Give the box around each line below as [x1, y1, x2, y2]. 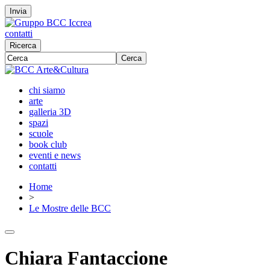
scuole [29, 128, 53, 139]
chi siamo [29, 85, 65, 95]
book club [29, 139, 67, 149]
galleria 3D [29, 107, 71, 117]
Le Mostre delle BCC [29, 203, 111, 213]
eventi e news [29, 150, 81, 160]
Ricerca [10, 41, 36, 50]
